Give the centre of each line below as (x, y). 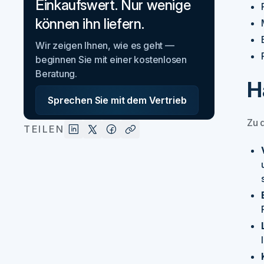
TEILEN (44, 129)
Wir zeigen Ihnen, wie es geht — (105, 46)
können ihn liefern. (90, 24)
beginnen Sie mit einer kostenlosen (111, 60)
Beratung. (56, 74)
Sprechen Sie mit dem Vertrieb (117, 100)
